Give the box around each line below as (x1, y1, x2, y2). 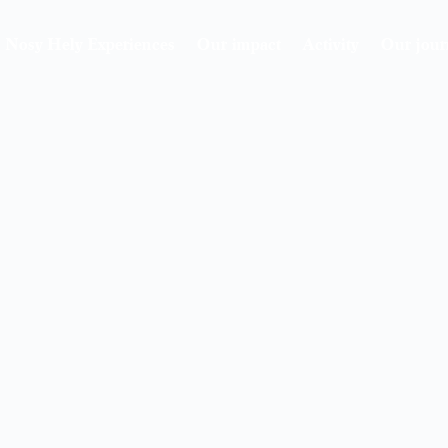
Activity (303, 34, 360, 54)
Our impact (197, 34, 282, 54)
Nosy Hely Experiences (6, 34, 176, 54)
